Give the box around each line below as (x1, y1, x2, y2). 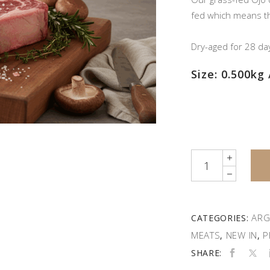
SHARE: (190, 247, 222, 259)
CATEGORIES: (190, 212, 252, 224)
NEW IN (225, 229, 257, 241)
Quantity (190, 151, 225, 163)
